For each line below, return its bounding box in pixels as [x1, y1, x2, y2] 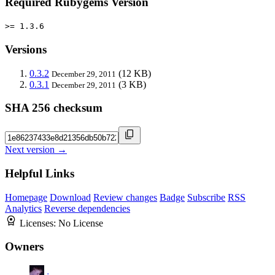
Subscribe [187, 192, 225, 203]
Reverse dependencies [44, 203, 130, 214]
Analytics [5, 203, 42, 214]
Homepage [5, 192, 47, 203]
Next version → [5, 144, 67, 155]
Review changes [93, 192, 157, 203]
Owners [5, 240, 44, 254]
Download [50, 192, 91, 203]
